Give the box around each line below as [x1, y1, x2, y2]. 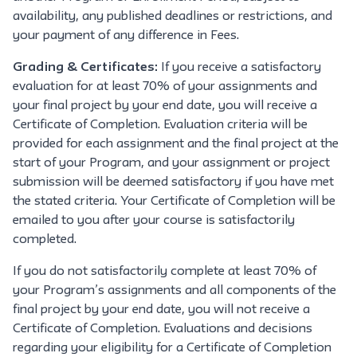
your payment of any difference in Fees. [13, 30, 239, 41]
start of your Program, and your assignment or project [13, 158, 330, 169]
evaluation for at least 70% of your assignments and [13, 81, 317, 92]
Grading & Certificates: [13, 62, 158, 73]
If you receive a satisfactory [158, 62, 321, 73]
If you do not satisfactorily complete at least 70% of [13, 266, 316, 277]
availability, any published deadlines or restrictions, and [13, 11, 332, 22]
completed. [13, 234, 76, 245]
